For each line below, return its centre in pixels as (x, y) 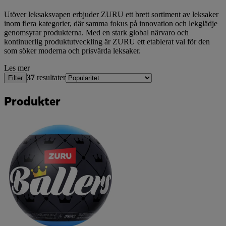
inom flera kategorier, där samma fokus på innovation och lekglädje (111, 24)
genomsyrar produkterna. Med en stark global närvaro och (96, 33)
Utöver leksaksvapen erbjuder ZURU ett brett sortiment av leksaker (111, 15)
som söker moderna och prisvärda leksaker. (72, 51)
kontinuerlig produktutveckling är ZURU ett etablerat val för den (107, 42)
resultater (50, 78)
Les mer (17, 68)
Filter (15, 78)
